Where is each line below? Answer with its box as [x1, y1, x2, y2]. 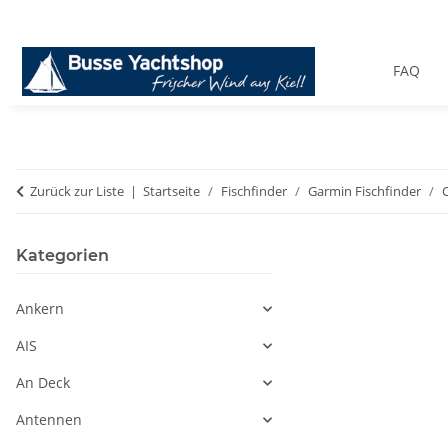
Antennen [16, 410, 82, 430]
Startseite [143, 182, 200, 201]
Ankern [16, 299, 64, 319]
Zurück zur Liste [30, 182, 124, 201]
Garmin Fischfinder [308, 182, 421, 201]
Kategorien [16, 246, 109, 266]
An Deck [16, 373, 70, 393]
